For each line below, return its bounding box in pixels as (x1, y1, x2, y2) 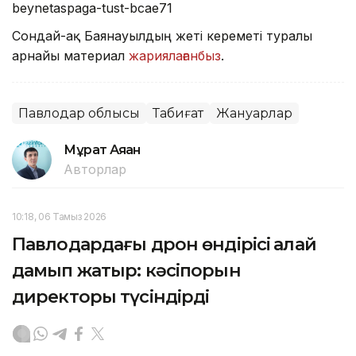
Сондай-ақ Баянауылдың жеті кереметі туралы (12, 27, 312, 44)
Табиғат (153, 105, 203, 121)
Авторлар (64, 161, 126, 177)
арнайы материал (12, 47, 129, 64)
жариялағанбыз (129, 47, 221, 64)
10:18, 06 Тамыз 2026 (12, 210, 106, 222)
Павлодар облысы (18, 105, 140, 121)
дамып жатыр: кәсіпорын (12, 259, 241, 281)
